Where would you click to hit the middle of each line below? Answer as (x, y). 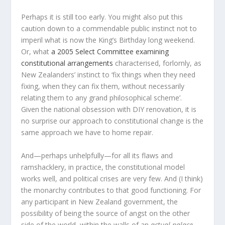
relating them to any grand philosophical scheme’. (103, 98)
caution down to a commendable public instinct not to (109, 29)
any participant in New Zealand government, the (100, 201)
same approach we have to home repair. (88, 133)
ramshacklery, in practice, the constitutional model (103, 167)
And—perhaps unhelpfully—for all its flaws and (97, 155)
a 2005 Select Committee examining (110, 52)
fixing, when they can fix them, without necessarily (103, 86)
